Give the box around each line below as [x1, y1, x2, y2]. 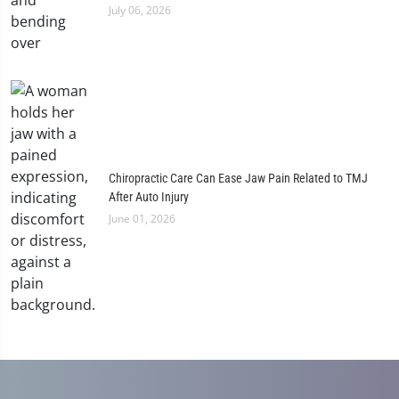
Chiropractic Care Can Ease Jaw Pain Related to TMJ [109, 170, 368, 185]
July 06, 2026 [109, 2, 171, 18]
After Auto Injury [109, 189, 189, 204]
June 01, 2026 [109, 210, 175, 226]
